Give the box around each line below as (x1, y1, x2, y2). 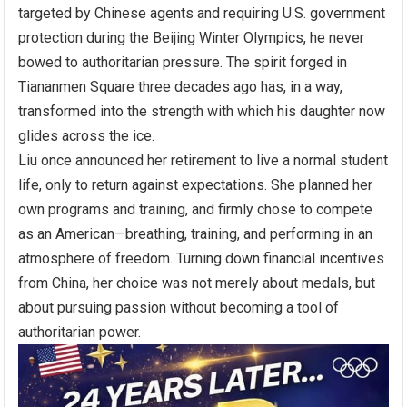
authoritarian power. (18, 323, 142, 341)
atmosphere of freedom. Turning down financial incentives (18, 249, 385, 267)
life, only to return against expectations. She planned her (18, 175, 373, 194)
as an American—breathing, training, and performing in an (18, 224, 373, 243)
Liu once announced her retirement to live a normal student (18, 151, 389, 169)
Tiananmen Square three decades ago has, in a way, (18, 77, 343, 95)
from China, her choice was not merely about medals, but (18, 273, 376, 292)
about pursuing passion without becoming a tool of (18, 298, 340, 316)
